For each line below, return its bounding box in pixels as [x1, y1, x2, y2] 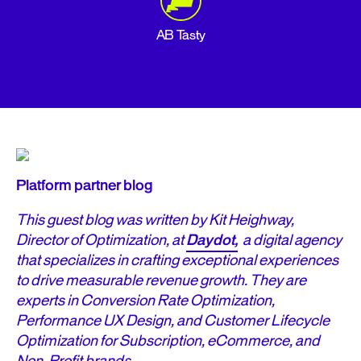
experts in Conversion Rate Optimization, [16, 290, 275, 311]
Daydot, [186, 230, 238, 251]
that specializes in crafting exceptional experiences [16, 250, 338, 271]
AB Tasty [156, 27, 205, 44]
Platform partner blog [16, 175, 153, 196]
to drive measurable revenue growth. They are [16, 270, 306, 291]
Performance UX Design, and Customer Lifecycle [16, 310, 330, 331]
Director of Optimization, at [16, 230, 186, 251]
